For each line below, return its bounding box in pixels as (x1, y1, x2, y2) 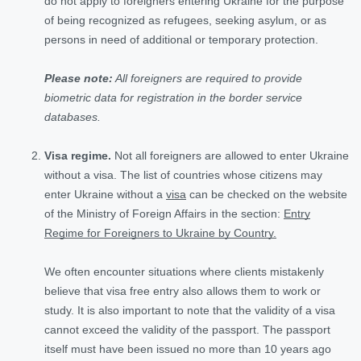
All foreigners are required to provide (113, 71, 302, 85)
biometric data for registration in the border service (44, 90, 302, 104)
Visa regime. (44, 148, 111, 162)
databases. (44, 110, 101, 123)
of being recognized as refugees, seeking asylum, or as (44, 13, 326, 27)
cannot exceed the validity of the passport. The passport (44, 322, 330, 336)
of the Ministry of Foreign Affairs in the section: (44, 206, 284, 220)
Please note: (44, 71, 113, 85)
